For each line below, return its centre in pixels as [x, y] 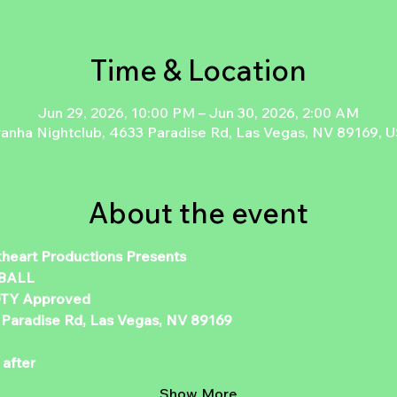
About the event [198, 213]
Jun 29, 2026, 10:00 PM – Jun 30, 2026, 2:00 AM [198, 113]
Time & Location [198, 70]
